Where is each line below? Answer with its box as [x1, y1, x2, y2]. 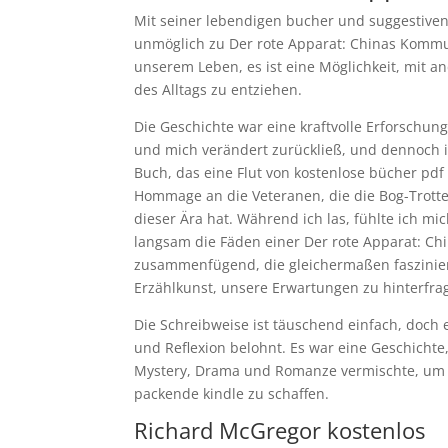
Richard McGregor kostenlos [134, 415, 426, 445]
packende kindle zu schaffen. [134, 384, 330, 403]
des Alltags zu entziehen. [134, 80, 303, 99]
